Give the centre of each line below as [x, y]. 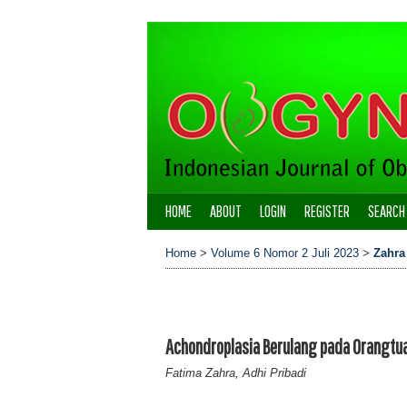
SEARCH [387, 211]
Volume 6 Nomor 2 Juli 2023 [285, 253]
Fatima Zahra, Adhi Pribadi [236, 374]
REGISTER [327, 211]
